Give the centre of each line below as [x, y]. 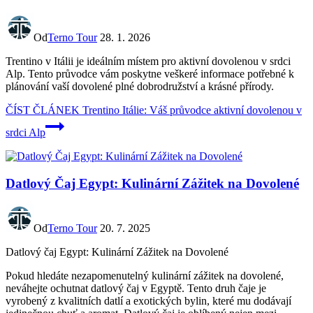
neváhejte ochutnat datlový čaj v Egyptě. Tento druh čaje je [136, 289]
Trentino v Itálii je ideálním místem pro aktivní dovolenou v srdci [148, 61]
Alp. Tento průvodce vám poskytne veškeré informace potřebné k [150, 73]
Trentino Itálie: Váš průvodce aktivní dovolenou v [191, 110]
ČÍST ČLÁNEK [43, 110]
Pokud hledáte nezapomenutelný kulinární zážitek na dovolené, [145, 276]
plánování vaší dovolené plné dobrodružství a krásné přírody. [140, 86]
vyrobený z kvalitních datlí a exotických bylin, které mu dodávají [148, 301]
